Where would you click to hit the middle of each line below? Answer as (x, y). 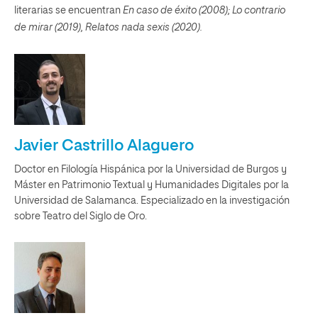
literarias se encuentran (68, 11)
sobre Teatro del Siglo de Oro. (81, 216)
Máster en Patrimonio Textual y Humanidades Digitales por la (152, 185)
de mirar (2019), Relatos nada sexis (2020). (108, 28)
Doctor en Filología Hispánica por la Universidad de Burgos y (150, 170)
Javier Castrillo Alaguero (104, 146)
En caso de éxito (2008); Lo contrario (204, 11)
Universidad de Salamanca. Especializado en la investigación (152, 201)
